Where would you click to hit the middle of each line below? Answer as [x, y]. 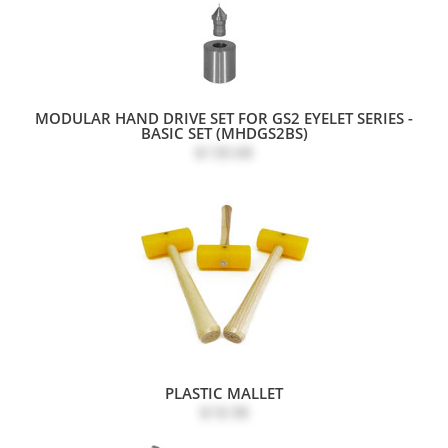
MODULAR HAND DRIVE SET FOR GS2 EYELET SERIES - [224, 117]
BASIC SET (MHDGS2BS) [224, 132]
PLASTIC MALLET [224, 392]
